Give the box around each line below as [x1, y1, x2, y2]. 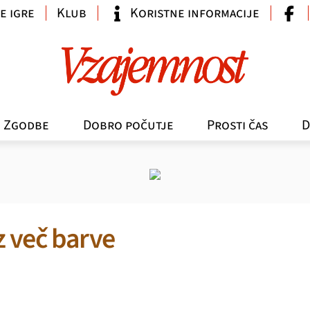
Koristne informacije [129, 3, 259, 24]
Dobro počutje [82, 115, 174, 135]
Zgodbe [3, 115, 50, 135]
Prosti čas [207, 115, 268, 135]
